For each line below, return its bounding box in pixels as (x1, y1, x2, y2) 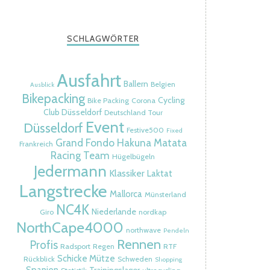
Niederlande (91, 207, 136, 216)
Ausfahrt (57, 70, 122, 91)
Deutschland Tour (104, 108, 163, 117)
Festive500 (126, 125, 164, 134)
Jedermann (33, 162, 107, 180)
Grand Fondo (55, 136, 115, 149)
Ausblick (30, 81, 55, 89)
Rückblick (24, 254, 55, 263)
